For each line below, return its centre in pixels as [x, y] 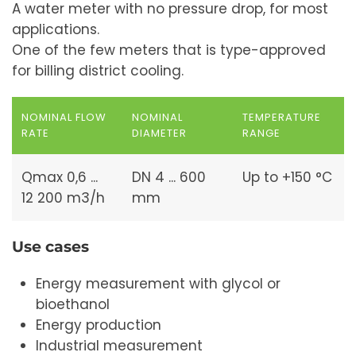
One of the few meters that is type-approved [169, 50]
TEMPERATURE [282, 117]
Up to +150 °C [287, 177]
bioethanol [73, 304]
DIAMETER [160, 133]
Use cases [50, 247]
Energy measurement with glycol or [158, 284]
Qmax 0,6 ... [60, 177]
